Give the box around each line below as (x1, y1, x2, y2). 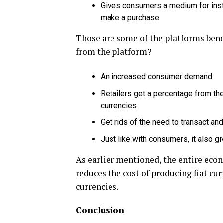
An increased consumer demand (101, 72, 212, 81)
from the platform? (76, 46, 152, 57)
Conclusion (76, 204, 124, 216)
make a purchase (101, 13, 159, 22)
